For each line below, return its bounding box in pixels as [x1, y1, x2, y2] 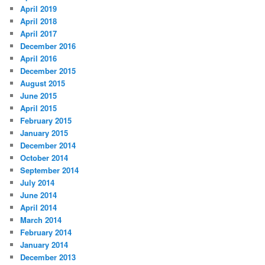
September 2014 [20, 164, 79, 176]
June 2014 [20, 189, 57, 201]
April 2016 [20, 53, 57, 64]
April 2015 [20, 102, 57, 114]
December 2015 [20, 65, 76, 77]
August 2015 [20, 77, 66, 89]
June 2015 [20, 90, 57, 102]
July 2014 [20, 177, 55, 189]
